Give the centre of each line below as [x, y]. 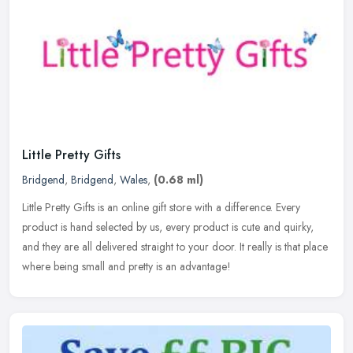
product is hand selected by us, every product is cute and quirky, [168, 227]
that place [306, 247]
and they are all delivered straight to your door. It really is [152, 247]
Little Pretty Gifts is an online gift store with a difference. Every [161, 208]
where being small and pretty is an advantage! [126, 267]
